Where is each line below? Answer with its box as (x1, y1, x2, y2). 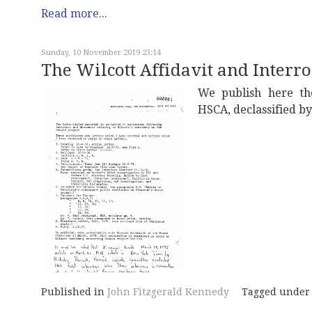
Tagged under (242, 286, 310, 298)
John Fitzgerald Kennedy (107, 286, 229, 298)
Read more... (41, 6, 107, 20)
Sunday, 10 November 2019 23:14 (41, 47, 161, 57)
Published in (41, 286, 104, 298)
